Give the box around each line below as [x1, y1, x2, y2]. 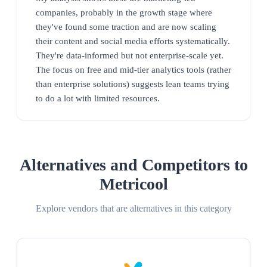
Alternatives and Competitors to [19, 155, 248, 174]
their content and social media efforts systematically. [36, 36, 230, 46]
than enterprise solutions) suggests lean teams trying [36, 79, 229, 89]
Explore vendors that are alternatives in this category [35, 203, 232, 213]
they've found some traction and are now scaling [36, 21, 216, 32]
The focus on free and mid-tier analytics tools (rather [36, 64, 231, 74]
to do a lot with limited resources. [36, 93, 160, 103]
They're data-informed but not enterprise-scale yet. [36, 50, 223, 60]
